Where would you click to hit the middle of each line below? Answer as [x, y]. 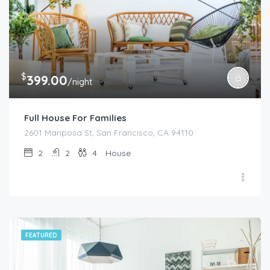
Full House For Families [75, 118]
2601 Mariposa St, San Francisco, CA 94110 [109, 133]
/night [80, 82]
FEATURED [41, 236]
